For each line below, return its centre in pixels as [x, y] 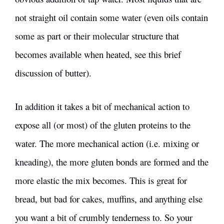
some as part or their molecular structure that [97, 35]
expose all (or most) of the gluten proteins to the [103, 124]
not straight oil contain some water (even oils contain [111, 17]
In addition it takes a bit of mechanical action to [102, 106]
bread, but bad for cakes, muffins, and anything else [109, 198]
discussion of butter [50, 72]
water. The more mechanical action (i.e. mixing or [107, 143]
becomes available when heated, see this [89, 54]
